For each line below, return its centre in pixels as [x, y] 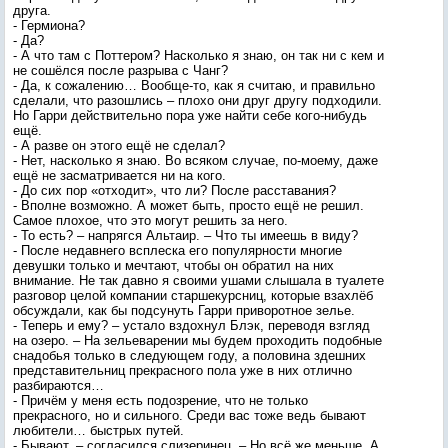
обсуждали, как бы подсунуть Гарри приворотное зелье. [184, 310]
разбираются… [58, 385]
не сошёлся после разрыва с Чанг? [120, 70]
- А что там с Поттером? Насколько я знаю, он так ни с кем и [198, 55]
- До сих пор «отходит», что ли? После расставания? [174, 190]
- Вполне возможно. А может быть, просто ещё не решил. [188, 205]
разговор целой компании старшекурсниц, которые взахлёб [193, 295]
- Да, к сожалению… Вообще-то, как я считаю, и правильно [194, 85]
